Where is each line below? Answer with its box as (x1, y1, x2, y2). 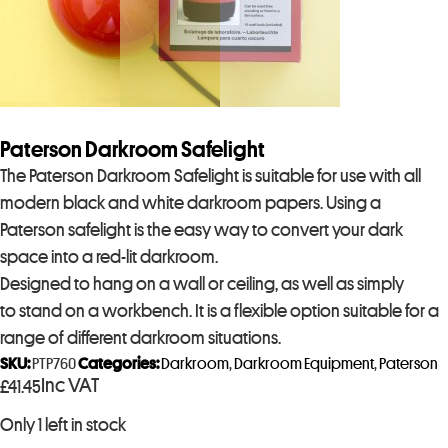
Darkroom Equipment (234, 356, 374, 372)
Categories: (78, 356, 159, 372)
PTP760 (32, 356, 76, 372)
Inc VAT (41, 375, 99, 396)
